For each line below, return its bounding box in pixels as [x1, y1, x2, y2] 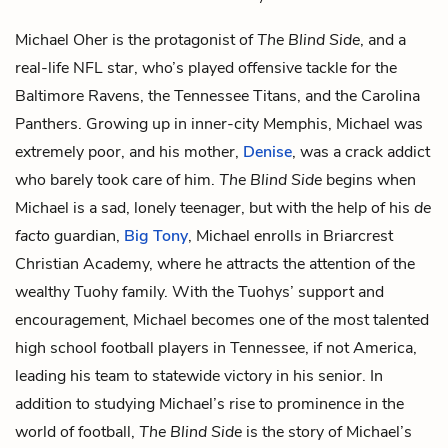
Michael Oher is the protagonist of [15, 28, 257, 51]
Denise [243, 140, 292, 163]
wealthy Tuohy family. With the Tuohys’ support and [15, 280, 384, 303]
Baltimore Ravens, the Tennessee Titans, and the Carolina [15, 84, 420, 107]
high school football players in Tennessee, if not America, [15, 336, 417, 359]
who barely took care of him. [15, 168, 219, 191]
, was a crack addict [292, 140, 430, 163]
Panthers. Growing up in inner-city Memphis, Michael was [15, 112, 423, 135]
